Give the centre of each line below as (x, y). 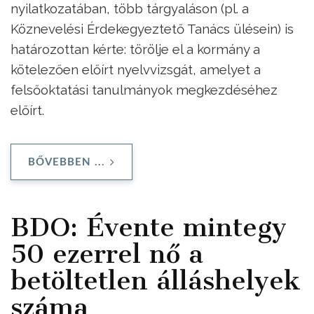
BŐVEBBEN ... (67, 162)
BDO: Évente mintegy (149, 227)
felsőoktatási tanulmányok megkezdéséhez (144, 89)
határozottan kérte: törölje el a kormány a (135, 49)
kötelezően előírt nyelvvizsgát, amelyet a (136, 69)
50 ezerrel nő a (107, 253)
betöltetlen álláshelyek (156, 280)
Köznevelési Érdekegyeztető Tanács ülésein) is (152, 28)
